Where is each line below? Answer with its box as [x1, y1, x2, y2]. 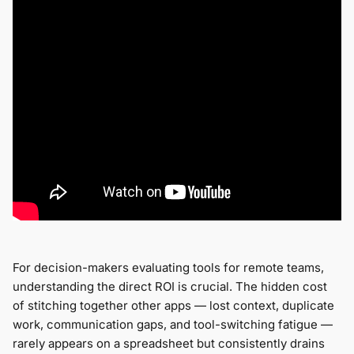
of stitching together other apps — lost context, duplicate [13, 298, 334, 314]
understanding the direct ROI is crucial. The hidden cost [13, 279, 327, 295]
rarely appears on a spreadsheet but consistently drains [13, 336, 325, 352]
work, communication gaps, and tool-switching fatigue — [13, 317, 333, 333]
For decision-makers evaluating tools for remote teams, [13, 260, 324, 276]
